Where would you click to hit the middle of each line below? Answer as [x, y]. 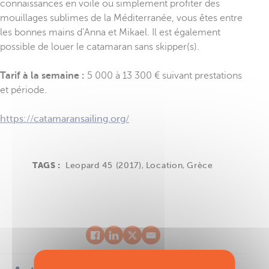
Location [164, 165]
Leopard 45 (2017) [103, 165]
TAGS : [47, 165]
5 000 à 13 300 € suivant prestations [163, 75]
